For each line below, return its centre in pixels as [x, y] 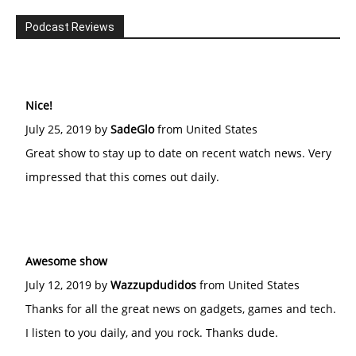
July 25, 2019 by [68, 129]
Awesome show [66, 261]
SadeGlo [132, 129]
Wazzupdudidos [153, 285]
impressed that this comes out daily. [122, 177]
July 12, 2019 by [68, 285]
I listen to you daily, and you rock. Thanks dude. [152, 333]
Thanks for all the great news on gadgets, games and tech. [181, 309]
